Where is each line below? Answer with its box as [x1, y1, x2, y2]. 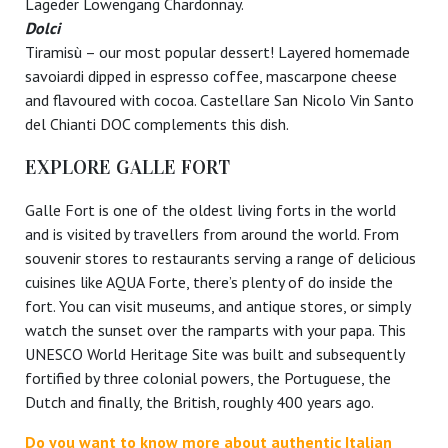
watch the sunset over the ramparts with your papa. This [25, 320, 406, 341]
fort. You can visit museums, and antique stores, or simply [25, 296, 410, 317]
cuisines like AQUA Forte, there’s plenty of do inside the [25, 272, 393, 293]
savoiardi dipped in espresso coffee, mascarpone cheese [25, 65, 397, 86]
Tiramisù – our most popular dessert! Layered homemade [25, 41, 410, 62]
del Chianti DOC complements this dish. [25, 113, 289, 134]
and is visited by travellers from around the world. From [25, 224, 399, 245]
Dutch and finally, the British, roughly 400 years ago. [25, 392, 374, 413]
